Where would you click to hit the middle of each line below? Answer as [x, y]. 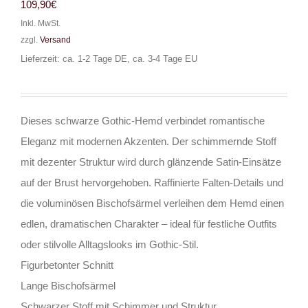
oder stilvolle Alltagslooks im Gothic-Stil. [110, 245]
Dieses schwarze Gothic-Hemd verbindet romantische [143, 121]
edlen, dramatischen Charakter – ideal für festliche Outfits [149, 224]
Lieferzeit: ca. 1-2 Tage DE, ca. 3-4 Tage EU [109, 59]
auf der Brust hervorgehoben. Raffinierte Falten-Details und [152, 183]
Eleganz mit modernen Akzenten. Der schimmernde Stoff [148, 142]
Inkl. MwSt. [41, 24]
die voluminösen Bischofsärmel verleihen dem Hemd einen [152, 203]
